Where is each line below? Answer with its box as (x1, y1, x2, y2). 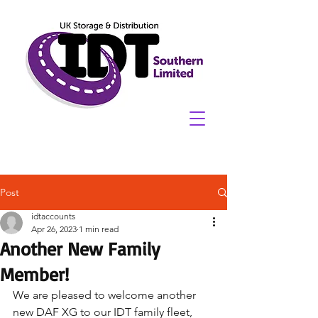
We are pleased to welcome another (13, 288, 199, 302)
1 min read (79, 224, 119, 234)
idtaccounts (31, 211, 75, 221)
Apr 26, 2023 (31, 224, 77, 234)
